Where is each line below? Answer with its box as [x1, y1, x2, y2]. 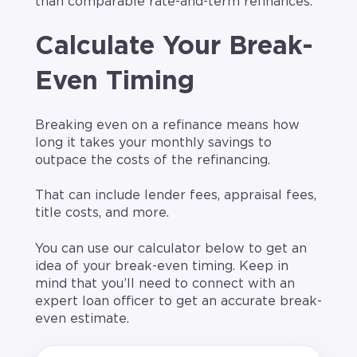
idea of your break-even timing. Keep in [35, 259, 288, 273]
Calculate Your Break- [35, 33, 313, 59]
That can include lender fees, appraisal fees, [35, 189, 316, 202]
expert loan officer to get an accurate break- [35, 294, 322, 308]
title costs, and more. [35, 206, 169, 220]
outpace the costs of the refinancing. [35, 154, 270, 167]
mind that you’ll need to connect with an [35, 277, 295, 290]
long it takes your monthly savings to [35, 136, 272, 150]
